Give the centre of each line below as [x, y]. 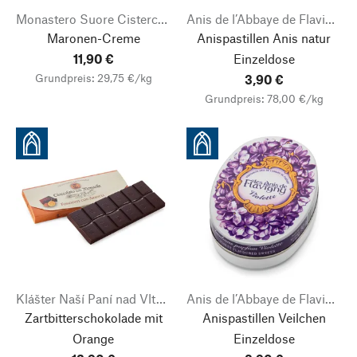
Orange [93, 338]
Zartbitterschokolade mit [93, 318]
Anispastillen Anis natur [264, 38]
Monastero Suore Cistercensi [163, 19]
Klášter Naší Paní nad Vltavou [161, 298]
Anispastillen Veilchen [264, 318]
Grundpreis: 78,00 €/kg [264, 98]
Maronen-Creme [93, 38]
